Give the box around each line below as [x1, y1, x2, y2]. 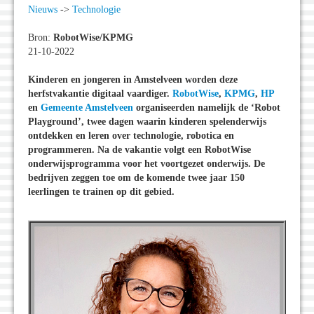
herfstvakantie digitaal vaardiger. [28, 88, 172, 100]
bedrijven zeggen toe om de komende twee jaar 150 [28, 172, 245, 184]
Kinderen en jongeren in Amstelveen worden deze [28, 74, 238, 86]
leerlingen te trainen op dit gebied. [28, 186, 175, 198]
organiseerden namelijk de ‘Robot [133, 102, 280, 114]
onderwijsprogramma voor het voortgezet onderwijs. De [28, 158, 265, 170]
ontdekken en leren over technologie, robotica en [28, 130, 234, 142]
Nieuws [28, 4, 57, 15]
